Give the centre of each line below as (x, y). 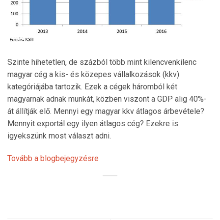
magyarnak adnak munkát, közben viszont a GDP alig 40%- (107, 99)
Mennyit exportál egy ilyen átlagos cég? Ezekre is (93, 124)
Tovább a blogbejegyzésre (53, 158)
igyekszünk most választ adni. (59, 136)
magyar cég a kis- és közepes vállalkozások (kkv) (93, 75)
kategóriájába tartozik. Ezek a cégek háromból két (92, 87)
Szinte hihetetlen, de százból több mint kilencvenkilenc (102, 62)
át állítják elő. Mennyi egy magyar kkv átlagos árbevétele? (106, 111)
